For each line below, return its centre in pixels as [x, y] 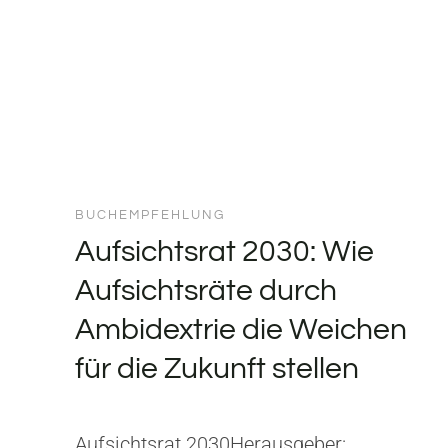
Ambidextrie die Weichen [241, 329]
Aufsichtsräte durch [206, 290]
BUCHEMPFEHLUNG [150, 215]
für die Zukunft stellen [217, 368]
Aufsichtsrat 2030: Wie [224, 251]
